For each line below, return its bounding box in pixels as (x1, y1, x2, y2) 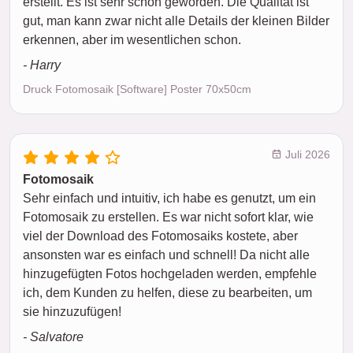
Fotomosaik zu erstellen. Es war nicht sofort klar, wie (23, 210, 314, 225)
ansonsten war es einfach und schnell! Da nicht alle (23, 248, 310, 262)
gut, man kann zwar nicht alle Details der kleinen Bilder (23, 14, 329, 28)
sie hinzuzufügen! (23, 305, 121, 319)
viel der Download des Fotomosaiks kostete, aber (23, 229, 298, 243)
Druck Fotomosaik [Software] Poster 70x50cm (23, 83, 251, 96)
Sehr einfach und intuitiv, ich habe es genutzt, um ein (23, 191, 316, 206)
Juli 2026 (282, 148, 330, 162)
